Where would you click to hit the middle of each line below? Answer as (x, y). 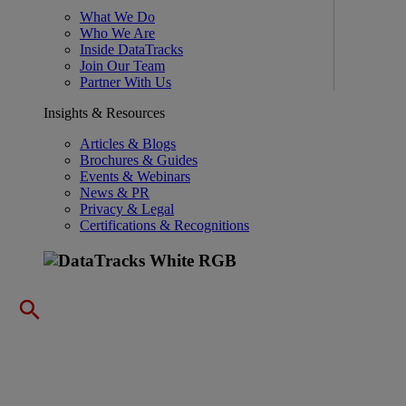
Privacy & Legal (127, 208)
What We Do (117, 16)
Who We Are (117, 33)
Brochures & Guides (139, 159)
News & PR (115, 192)
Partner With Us (126, 82)
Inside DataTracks (131, 49)
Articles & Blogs (128, 143)
